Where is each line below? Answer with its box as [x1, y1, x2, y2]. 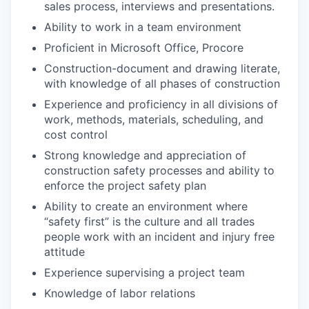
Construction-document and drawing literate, [44, 61, 280, 76]
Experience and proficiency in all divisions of [44, 97, 278, 112]
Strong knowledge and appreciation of [44, 148, 246, 163]
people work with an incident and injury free [44, 230, 275, 244]
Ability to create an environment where [44, 199, 248, 214]
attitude [44, 245, 85, 259]
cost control [44, 128, 108, 142]
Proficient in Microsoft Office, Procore [44, 41, 243, 55]
